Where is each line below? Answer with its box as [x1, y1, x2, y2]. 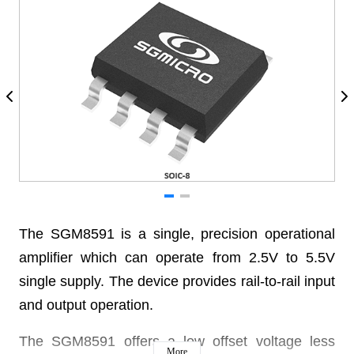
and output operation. [19, 297, 153, 313]
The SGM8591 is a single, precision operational [19, 226, 335, 242]
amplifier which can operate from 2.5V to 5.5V [19, 250, 335, 265]
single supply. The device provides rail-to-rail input [19, 273, 335, 289]
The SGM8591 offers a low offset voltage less [19, 333, 335, 349]
